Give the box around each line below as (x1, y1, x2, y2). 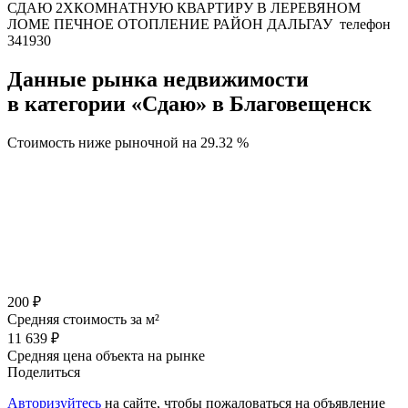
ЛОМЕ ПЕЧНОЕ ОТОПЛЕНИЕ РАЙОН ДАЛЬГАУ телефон (7, 16, 391, 33)
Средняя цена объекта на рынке (7, 347, 205, 363)
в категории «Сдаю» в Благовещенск (7, 92, 372, 117)
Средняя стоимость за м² (7, 311, 159, 327)
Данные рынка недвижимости (7, 67, 309, 92)
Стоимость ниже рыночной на (7, 134, 200, 150)
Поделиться (7, 363, 80, 380)
